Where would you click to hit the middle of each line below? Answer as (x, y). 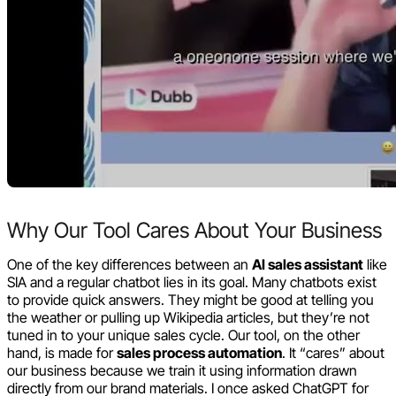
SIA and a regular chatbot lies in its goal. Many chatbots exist (192, 282)
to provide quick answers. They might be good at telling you (190, 299)
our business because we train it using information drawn (182, 370)
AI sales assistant (308, 264)
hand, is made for (62, 352)
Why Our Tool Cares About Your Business (194, 230)
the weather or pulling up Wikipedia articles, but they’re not (188, 317)
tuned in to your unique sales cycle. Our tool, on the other (183, 335)
